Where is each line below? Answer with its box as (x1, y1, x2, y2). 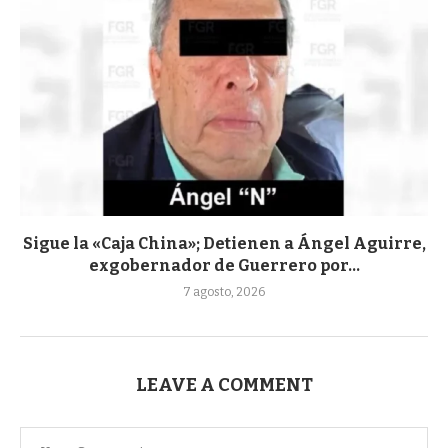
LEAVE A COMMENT (135, 373, 313, 396)
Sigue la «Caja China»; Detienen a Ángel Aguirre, (22, 233, 426, 253)
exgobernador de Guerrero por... (88, 255, 360, 275)
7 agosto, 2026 (183, 284, 265, 299)
